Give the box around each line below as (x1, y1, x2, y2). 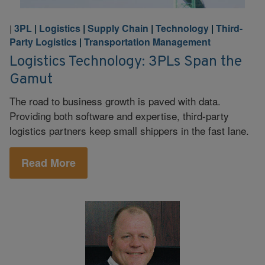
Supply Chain (88, 21, 148, 35)
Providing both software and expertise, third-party (9, 108, 229, 123)
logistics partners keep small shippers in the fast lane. (9, 122, 249, 138)
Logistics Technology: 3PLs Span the (9, 52, 242, 71)
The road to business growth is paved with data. (9, 93, 221, 108)
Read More (21, 155, 76, 171)
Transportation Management (84, 35, 211, 49)
